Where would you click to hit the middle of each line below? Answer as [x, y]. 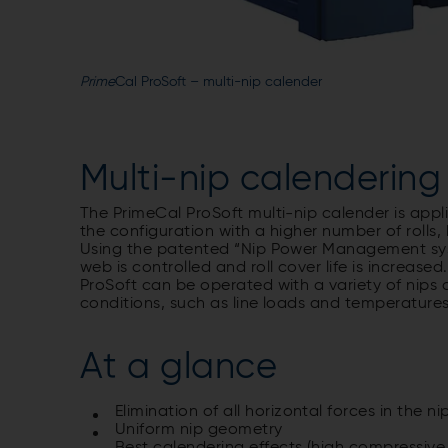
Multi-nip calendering [261, 180]
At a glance [179, 368]
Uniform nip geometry [199, 430]
